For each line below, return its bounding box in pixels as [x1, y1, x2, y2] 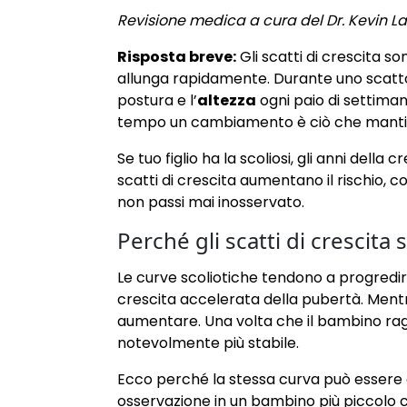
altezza [197, 90, 256, 112]
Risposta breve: [117, 46, 236, 68]
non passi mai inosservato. [117, 192, 304, 213]
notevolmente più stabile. [117, 333, 299, 354]
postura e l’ [117, 90, 197, 112]
